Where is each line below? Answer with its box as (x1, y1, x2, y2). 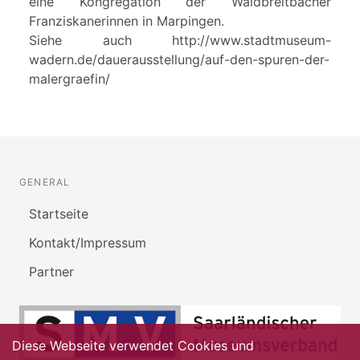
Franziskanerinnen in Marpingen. (29, 13, 224, 30)
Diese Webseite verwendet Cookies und (12, 337, 254, 354)
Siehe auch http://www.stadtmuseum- (29, 32, 331, 49)
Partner (29, 264, 74, 280)
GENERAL (19, 176, 71, 189)
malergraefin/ (29, 71, 110, 88)
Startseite (29, 206, 88, 223)
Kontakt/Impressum (29, 235, 146, 252)
